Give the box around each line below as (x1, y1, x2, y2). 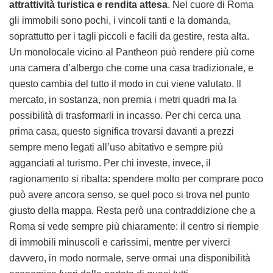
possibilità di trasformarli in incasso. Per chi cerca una (9, 110, 241, 121)
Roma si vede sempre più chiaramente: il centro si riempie (9, 221, 259, 232)
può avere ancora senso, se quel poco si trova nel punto (9, 189, 250, 200)
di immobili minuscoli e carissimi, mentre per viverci (9, 236, 230, 247)
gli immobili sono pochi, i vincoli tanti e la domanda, (9, 15, 231, 26)
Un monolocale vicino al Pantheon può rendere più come (9, 46, 255, 57)
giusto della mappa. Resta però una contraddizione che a (9, 205, 255, 216)
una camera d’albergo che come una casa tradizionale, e (9, 62, 253, 73)
